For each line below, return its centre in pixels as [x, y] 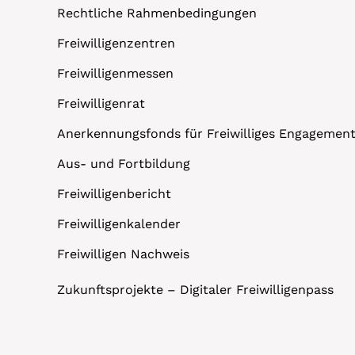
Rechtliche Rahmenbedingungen [157, 13]
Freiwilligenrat [101, 104]
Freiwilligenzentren [116, 44]
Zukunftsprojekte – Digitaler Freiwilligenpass [195, 290]
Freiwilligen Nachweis [123, 254]
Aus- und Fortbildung [124, 164]
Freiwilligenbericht [114, 194]
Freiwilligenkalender [119, 224]
